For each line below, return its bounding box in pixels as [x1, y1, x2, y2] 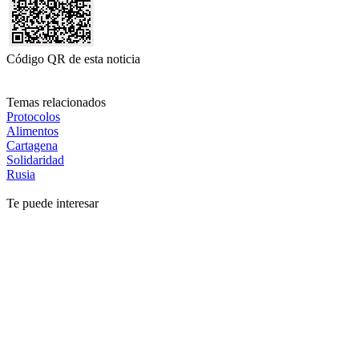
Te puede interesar [6, 196, 99, 211]
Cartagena [6, 139, 58, 153]
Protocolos [6, 110, 60, 124]
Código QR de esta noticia [6, 52, 140, 67]
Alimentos [6, 124, 58, 139]
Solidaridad [6, 153, 64, 167]
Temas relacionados [6, 95, 106, 110]
